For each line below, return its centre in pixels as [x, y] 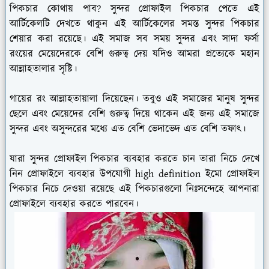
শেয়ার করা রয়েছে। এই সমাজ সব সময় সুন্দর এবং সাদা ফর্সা [134, 39]
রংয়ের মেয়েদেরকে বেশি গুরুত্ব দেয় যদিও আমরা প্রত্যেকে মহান [134, 54]
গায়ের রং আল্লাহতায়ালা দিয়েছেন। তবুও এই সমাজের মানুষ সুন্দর [134, 99]
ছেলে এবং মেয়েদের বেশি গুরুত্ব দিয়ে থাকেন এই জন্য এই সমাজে [134, 114]
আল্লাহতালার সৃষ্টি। [45, 69]
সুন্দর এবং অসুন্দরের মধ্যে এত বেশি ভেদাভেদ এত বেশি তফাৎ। [129, 129]
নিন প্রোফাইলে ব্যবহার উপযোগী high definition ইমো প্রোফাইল [134, 174]
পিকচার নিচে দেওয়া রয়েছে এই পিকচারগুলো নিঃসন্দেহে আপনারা [134, 189]
